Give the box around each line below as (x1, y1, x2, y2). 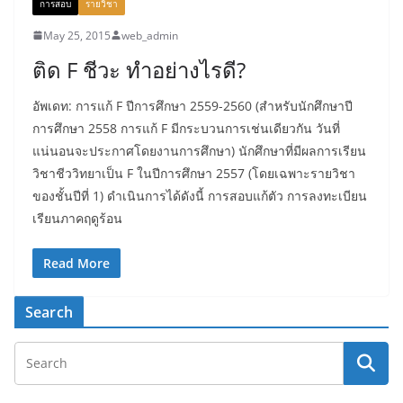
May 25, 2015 (43, 27, 111, 43)
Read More (43, 254, 110, 272)
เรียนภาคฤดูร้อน (32, 209, 122, 227)
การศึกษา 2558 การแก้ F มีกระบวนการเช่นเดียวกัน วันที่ (32, 119, 340, 137)
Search (25, 301, 73, 322)
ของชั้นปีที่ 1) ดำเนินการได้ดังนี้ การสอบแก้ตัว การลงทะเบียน (32, 186, 367, 204)
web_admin (121, 27, 178, 43)
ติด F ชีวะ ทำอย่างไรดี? (32, 54, 246, 85)
